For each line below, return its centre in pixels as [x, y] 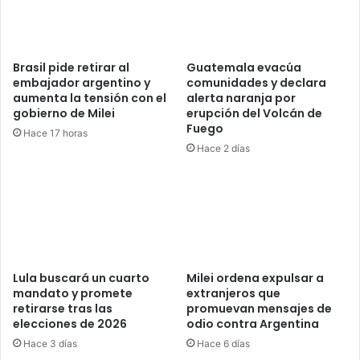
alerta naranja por [241, 98]
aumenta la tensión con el [90, 98]
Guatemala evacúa [244, 67]
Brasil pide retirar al [71, 67]
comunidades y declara [256, 82]
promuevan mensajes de [259, 309]
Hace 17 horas [55, 133]
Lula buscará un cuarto [81, 278]
